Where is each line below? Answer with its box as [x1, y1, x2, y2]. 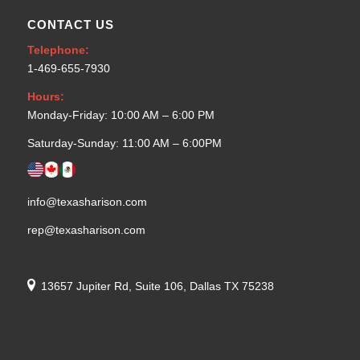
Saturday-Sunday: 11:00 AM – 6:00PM [27, 136, 222, 149]
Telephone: [27, 43, 89, 56]
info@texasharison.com [27, 195, 147, 209]
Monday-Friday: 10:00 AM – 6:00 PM [27, 108, 215, 121]
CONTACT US [27, 17, 114, 31]
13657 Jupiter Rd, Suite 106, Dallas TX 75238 [40, 279, 274, 292]
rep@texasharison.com [27, 223, 145, 237]
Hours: [27, 89, 64, 103]
